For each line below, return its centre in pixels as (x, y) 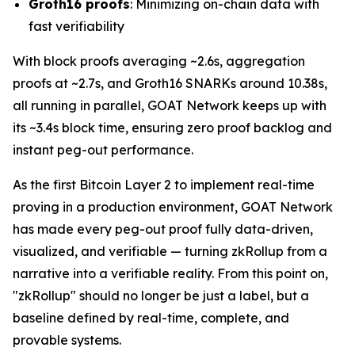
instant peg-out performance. (103, 150)
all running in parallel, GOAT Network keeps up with (170, 105)
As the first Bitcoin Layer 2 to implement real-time (164, 185)
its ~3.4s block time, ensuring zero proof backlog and (172, 128)
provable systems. (67, 340)
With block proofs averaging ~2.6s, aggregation (159, 61)
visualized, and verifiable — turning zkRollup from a (170, 251)
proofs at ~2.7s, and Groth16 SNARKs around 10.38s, (170, 83)
